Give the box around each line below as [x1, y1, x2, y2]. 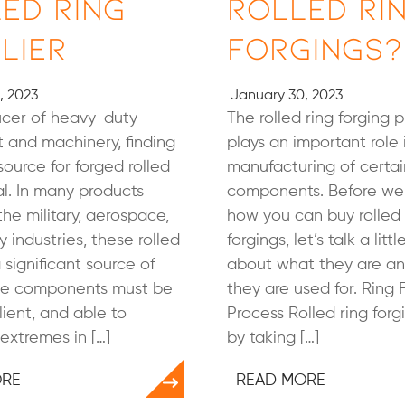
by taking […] [227, 330, 320, 346]
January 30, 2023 [227, 89, 344, 103]
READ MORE [236, 372, 326, 389]
